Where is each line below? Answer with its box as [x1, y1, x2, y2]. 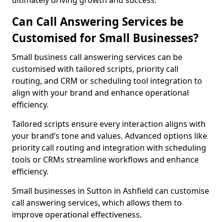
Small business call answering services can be [12, 52, 182, 62]
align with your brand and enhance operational [12, 87, 189, 98]
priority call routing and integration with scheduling [12, 142, 206, 153]
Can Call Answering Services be [12, 14, 183, 29]
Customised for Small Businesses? [12, 30, 199, 46]
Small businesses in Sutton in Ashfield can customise [12, 185, 209, 196]
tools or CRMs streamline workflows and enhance [12, 154, 199, 165]
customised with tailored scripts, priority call [12, 63, 178, 74]
